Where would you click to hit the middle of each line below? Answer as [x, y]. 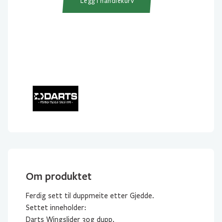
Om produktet [59, 176]
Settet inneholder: [56, 208]
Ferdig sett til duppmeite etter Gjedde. [90, 196]
